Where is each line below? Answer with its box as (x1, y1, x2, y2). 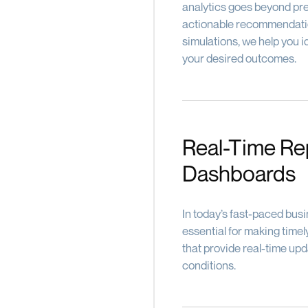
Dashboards (181, 159, 296, 186)
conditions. (181, 257, 236, 272)
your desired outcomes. (181, 51, 296, 66)
